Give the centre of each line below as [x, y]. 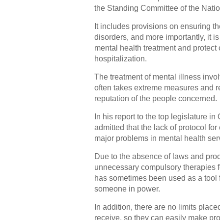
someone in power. [127, 189]
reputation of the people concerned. [156, 98]
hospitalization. [121, 59]
